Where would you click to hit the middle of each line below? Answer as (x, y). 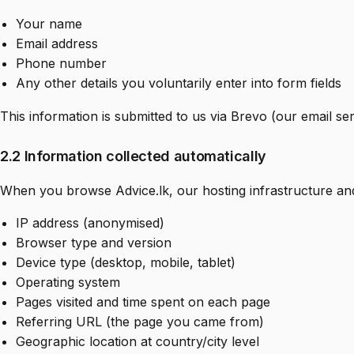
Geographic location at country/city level (137, 342)
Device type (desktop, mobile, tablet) (126, 263)
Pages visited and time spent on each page (143, 302)
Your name (49, 24)
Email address (57, 44)
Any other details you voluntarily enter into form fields (179, 83)
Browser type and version (94, 243)
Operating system (68, 282)
